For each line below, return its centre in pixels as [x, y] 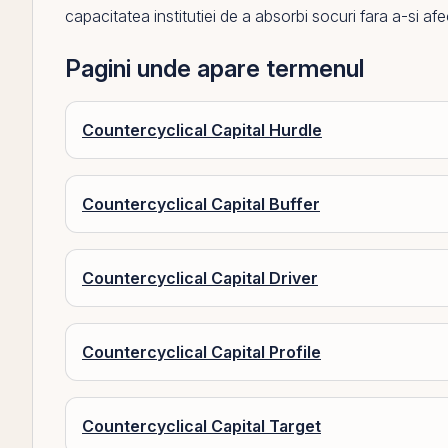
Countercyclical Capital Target [201, 426]
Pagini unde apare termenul [214, 68]
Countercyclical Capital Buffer [201, 204]
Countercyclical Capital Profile [201, 352]
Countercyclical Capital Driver [200, 278]
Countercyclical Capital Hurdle [202, 130]
